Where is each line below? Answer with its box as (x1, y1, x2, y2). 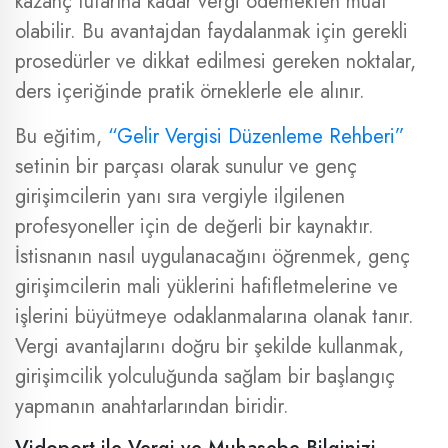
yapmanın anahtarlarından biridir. (15, 392, 289, 421)
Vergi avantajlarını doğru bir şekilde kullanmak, (15, 332, 404, 361)
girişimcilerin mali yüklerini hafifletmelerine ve (15, 272, 398, 301)
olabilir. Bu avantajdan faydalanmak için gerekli (15, 17, 408, 46)
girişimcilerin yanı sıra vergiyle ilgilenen (15, 182, 345, 211)
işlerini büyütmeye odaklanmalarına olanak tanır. (15, 302, 414, 331)
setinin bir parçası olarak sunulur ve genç (15, 152, 357, 181)
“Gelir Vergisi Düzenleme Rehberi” (108, 122, 405, 151)
